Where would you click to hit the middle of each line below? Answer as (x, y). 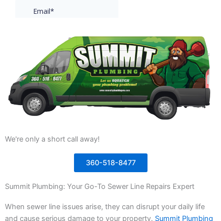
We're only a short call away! (52, 139)
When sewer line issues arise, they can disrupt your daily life (105, 207)
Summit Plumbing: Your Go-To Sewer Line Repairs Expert (100, 187)
